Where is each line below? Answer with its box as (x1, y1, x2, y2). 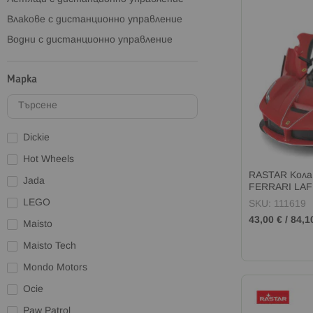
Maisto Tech (23, 241, 76, 251)
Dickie (23, 133, 50, 143)
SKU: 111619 (248, 200, 306, 210)
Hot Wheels (23, 154, 74, 164)
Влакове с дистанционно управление (7, 15, 182, 24)
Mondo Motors (23, 263, 87, 272)
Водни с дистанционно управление (7, 35, 173, 45)
